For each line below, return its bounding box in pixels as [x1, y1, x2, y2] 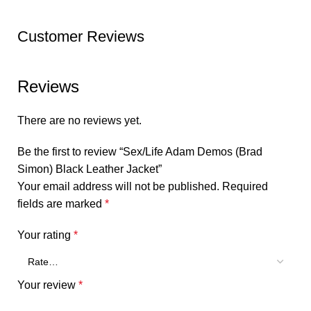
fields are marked [17, 198, 105, 210]
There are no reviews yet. [17, 115, 142, 127]
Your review [17, 279, 78, 292]
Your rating [17, 229, 74, 242]
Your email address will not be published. [17, 180, 219, 193]
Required [222, 180, 268, 193]
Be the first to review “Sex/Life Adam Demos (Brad [17, 146, 262, 158]
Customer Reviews [17, 28, 144, 46]
